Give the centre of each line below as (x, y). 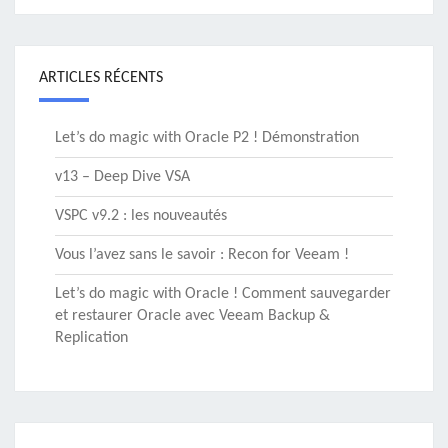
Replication (91, 337)
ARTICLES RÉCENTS (101, 77)
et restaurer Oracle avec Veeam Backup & (192, 315)
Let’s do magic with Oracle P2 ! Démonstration (207, 137)
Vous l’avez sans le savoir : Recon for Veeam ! (202, 254)
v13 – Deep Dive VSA (122, 176)
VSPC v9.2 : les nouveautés (141, 215)
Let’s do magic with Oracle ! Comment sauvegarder (223, 293)
